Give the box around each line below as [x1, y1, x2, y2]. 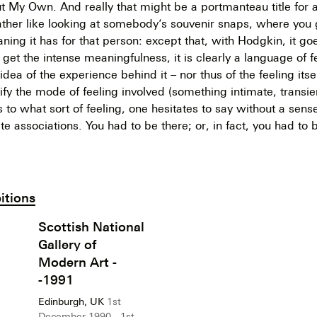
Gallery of [38, 236, 97, 252]
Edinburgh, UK [38, 295, 104, 307]
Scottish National [38, 218, 144, 234]
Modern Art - [38, 253, 117, 270]
